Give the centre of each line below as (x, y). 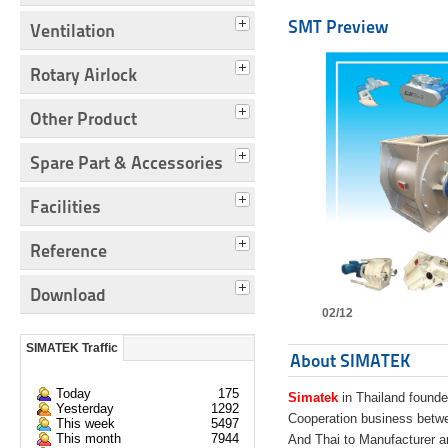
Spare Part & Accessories (126, 163)
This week (85, 424)
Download (68, 295)
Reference (68, 251)
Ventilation (72, 31)
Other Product (83, 119)
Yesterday (85, 409)
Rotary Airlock (83, 75)
